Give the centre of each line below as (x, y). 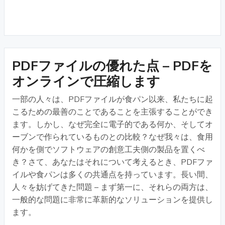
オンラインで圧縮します (86, 81)
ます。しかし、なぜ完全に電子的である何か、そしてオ (113, 124)
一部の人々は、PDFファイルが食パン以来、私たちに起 (113, 99)
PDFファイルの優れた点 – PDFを (112, 66)
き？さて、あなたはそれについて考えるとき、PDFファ (113, 162)
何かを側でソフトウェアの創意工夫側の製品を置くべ (108, 149)
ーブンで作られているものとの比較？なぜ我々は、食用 (113, 137)
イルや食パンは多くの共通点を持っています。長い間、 (113, 175)
